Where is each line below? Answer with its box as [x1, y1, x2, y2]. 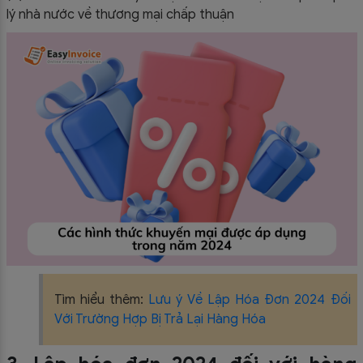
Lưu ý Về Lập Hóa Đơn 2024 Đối [143, 292, 351, 309]
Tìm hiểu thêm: [53, 292, 143, 309]
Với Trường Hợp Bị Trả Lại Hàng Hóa [53, 311, 266, 328]
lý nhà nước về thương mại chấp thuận [6, 6, 234, 23]
